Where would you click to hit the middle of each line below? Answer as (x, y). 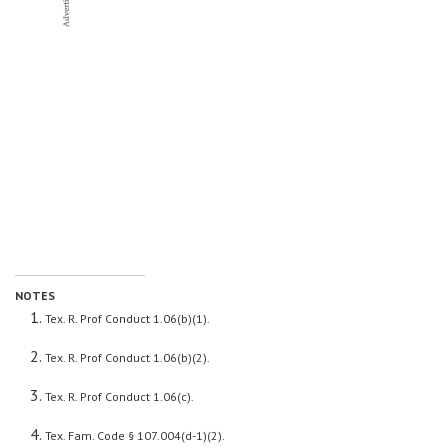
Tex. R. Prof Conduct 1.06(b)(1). (127, 318)
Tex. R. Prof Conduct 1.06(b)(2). (127, 357)
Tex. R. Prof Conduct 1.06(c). (119, 396)
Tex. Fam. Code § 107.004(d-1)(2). (135, 435)
